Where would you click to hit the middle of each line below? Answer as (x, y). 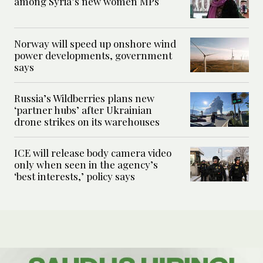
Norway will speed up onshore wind (95, 44)
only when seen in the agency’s (86, 165)
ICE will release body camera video (93, 153)
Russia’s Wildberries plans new (84, 98)
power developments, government (93, 55)
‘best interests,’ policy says (75, 176)
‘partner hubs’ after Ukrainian (83, 110)
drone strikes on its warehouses (87, 122)
